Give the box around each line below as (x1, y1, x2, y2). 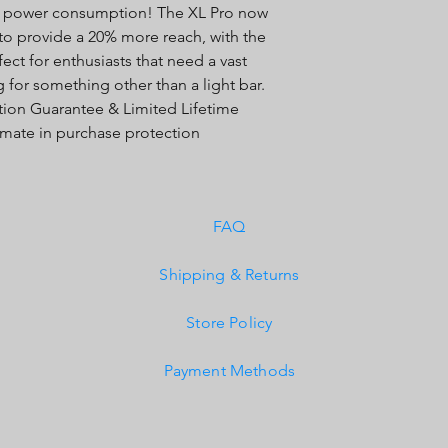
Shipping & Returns (159, 265, 300, 285)
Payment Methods (163, 361, 295, 381)
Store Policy (186, 313, 273, 333)
